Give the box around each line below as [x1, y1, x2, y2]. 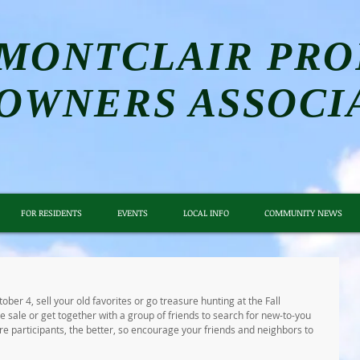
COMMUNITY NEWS [264, 207, 342, 219]
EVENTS [117, 207, 148, 219]
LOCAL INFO [182, 207, 229, 219]
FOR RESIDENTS [20, 207, 82, 219]
